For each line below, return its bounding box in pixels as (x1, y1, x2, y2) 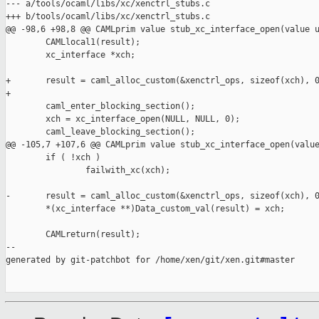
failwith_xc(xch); (6, 165, 170, 176)
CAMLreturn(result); (6, 229, 140, 240)
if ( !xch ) (6, 152, 100, 163)
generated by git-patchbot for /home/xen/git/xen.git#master (6, 255, 295, 266)
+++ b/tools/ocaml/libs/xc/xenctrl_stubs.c (6, 11, 210, 22)
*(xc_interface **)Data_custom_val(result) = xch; (6, 204, 285, 214)
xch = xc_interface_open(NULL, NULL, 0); (6, 114, 240, 125)
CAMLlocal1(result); (6, 37, 140, 48)
